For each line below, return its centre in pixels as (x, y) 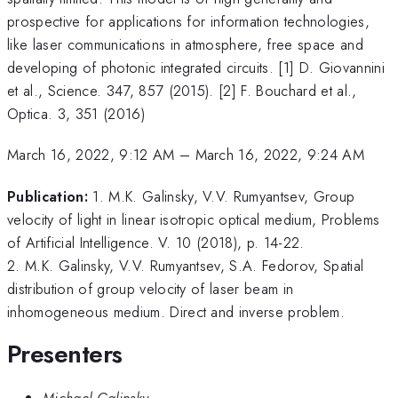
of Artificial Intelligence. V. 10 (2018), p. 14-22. (156, 242)
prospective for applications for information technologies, (188, 21)
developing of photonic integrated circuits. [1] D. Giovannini (196, 67)
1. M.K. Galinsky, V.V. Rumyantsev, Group (224, 196)
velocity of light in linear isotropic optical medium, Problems (194, 219)
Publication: (48, 196)
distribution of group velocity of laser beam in (151, 288)
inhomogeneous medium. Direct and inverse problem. (176, 311)
